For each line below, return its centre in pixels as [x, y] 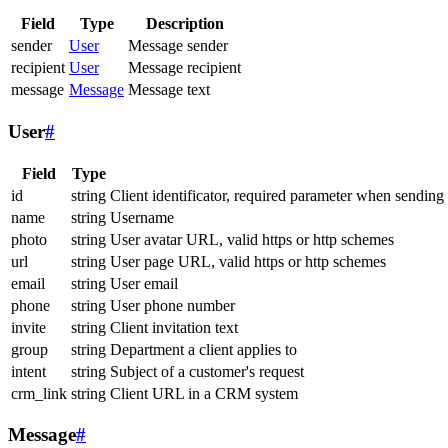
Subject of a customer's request [207, 371]
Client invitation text [174, 327]
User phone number [172, 305]
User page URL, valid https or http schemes [248, 261]
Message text [169, 90]
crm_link [39, 393]
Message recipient [184, 68]
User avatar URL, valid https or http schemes [252, 239]
